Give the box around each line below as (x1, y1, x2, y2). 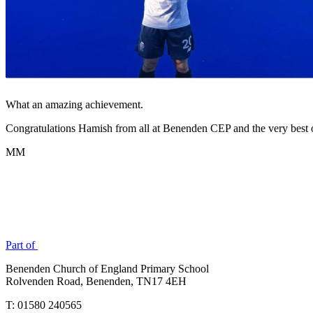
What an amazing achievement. (6, 98, 143, 110)
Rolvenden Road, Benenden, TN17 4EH (6, 275, 187, 287)
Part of (6, 238, 38, 251)
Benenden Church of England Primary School (6, 262, 209, 275)
